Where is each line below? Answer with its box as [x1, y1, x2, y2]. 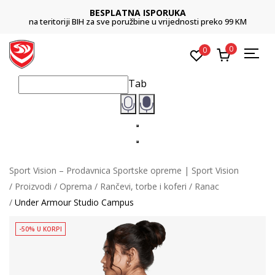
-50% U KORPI [19, 224, 62, 233]
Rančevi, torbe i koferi [100, 180, 187, 192]
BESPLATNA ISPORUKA [89, 7, 186, 18]
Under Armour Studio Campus [15, 196, 134, 208]
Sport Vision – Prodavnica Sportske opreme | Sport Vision [9, 164, 239, 176]
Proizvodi [15, 180, 52, 192]
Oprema [60, 180, 92, 192]
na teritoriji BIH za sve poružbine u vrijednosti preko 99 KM [28, 16, 247, 27]
